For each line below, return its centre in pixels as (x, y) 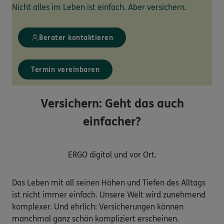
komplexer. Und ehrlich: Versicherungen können (98, 207)
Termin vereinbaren (65, 69)
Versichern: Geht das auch (112, 104)
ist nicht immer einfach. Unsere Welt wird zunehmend (109, 195)
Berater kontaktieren (76, 37)
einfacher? (112, 122)
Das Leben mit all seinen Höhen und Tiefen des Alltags (109, 183)
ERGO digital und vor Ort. (112, 155)
